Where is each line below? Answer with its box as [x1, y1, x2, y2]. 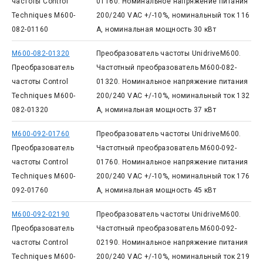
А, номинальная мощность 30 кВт [96, 25, 216, 33]
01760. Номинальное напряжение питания [96, 158, 248, 166]
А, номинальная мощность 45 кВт [96, 186, 216, 194]
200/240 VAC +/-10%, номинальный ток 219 [96, 252, 250, 261]
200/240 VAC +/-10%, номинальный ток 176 [96, 172, 250, 180]
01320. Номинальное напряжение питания [96, 77, 248, 86]
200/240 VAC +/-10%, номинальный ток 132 [96, 92, 250, 100]
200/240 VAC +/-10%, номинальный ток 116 [96, 11, 250, 19]
